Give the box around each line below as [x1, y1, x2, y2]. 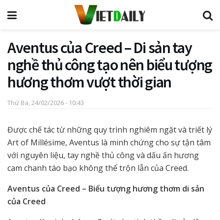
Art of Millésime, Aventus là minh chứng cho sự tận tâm [7, 137, 211, 148]
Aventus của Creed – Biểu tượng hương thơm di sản [7, 183, 204, 194]
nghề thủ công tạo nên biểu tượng [7, 55, 213, 75]
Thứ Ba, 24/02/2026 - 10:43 [7, 98, 84, 107]
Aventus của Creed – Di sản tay [7, 38, 192, 57]
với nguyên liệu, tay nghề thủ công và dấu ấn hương [7, 149, 199, 161]
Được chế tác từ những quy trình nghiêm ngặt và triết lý [7, 124, 212, 135]
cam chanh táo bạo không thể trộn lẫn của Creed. [7, 162, 189, 173]
